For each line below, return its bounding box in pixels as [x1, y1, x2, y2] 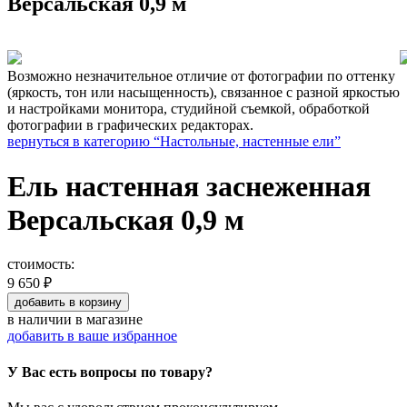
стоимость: [7, 256, 74, 273]
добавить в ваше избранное [7, 328, 177, 344]
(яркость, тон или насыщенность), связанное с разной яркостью [7, 84, 400, 101]
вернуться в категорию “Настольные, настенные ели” [7, 134, 341, 150]
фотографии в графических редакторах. [7, 117, 253, 134]
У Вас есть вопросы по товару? [7, 363, 213, 380]
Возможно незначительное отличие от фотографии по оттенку [7, 68, 395, 84]
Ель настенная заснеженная [7, 169, 371, 203]
